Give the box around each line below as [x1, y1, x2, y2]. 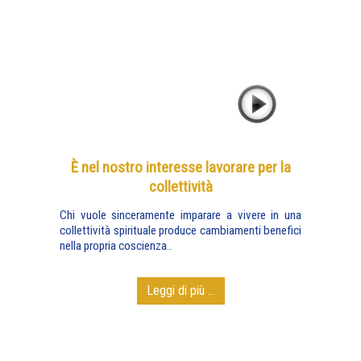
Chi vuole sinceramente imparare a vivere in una [60, 208, 301, 222]
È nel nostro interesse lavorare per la [70, 158, 291, 176]
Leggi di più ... [146, 283, 215, 298]
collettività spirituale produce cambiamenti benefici [60, 223, 301, 238]
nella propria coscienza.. [60, 239, 172, 253]
